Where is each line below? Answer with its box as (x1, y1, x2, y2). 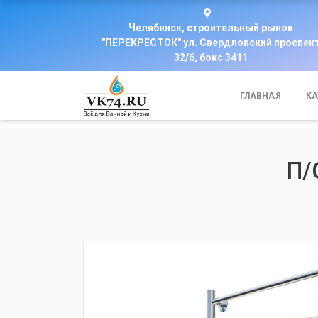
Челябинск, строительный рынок (128, 22, 293, 34)
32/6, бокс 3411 (174, 52, 248, 64)
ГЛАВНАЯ (239, 90, 281, 101)
